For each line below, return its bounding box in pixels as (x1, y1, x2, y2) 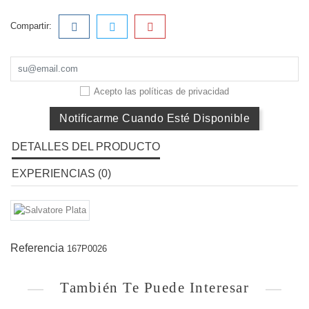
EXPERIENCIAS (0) (12, 168, 111, 180)
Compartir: (10, 21, 52, 32)
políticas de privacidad (139, 86, 229, 97)
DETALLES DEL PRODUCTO (12, 141, 160, 153)
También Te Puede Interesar (60, 279, 249, 297)
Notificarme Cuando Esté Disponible (59, 112, 250, 125)
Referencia (10, 242, 64, 255)
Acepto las (94, 86, 139, 97)
